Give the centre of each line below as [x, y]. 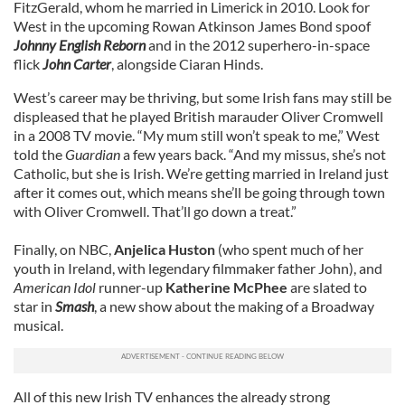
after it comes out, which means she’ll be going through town [199, 192]
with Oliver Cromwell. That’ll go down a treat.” [155, 211]
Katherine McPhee [226, 287]
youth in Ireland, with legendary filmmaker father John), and [198, 268]
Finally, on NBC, [64, 249]
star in [34, 306]
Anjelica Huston [165, 249]
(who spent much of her [289, 249]
